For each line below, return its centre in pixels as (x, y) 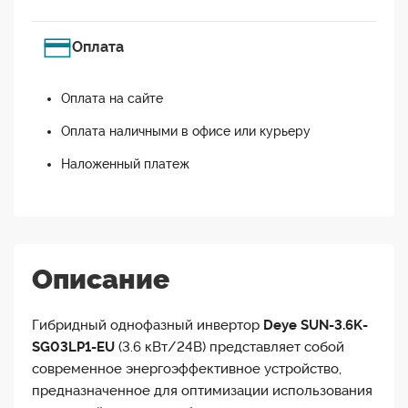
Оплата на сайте (112, 99)
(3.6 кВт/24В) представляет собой (229, 347)
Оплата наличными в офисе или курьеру (186, 132)
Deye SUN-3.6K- (316, 326)
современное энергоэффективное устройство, (187, 369)
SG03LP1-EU (73, 347)
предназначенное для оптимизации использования (202, 391)
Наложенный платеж (125, 164)
